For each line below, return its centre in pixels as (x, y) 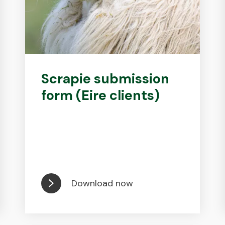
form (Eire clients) (101, 95)
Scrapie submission (105, 79)
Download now (102, 183)
